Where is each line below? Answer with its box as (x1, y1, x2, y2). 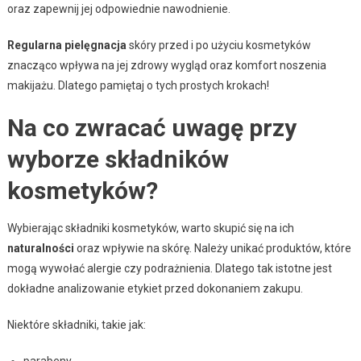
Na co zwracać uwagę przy (6, 113, 297, 142)
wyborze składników (6, 144, 229, 173)
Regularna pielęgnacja (6, 38, 127, 52)
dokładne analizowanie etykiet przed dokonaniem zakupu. (6, 281, 303, 295)
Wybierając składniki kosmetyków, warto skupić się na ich (6, 221, 294, 234)
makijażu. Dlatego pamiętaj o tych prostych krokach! (6, 78, 269, 92)
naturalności (6, 241, 74, 255)
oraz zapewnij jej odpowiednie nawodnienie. (6, 2, 230, 15)
